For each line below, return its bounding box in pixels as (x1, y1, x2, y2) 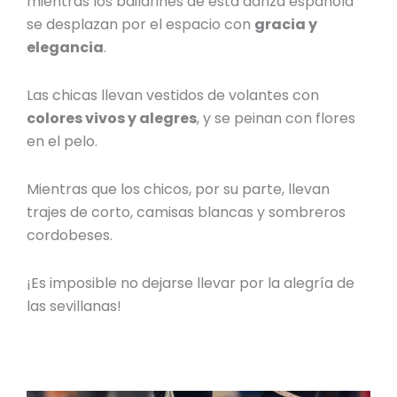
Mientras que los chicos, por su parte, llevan (27, 178, 331, 199)
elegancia (27, 36, 105, 58)
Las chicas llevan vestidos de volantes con (27, 84, 320, 105)
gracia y (254, 13, 318, 35)
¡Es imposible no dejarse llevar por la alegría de (27, 272, 355, 293)
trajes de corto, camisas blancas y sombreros (27, 201, 346, 222)
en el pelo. (27, 130, 102, 152)
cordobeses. (27, 224, 113, 245)
